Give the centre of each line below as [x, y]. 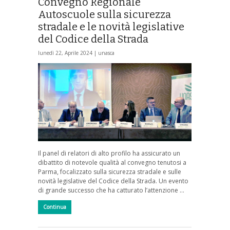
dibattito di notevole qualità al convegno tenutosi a [112, 163]
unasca [106, 53]
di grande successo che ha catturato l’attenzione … [111, 190]
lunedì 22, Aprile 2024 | [68, 53]
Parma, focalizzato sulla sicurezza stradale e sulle [110, 172]
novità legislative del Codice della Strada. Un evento [113, 181]
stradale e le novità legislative [111, 26]
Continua [55, 207]
